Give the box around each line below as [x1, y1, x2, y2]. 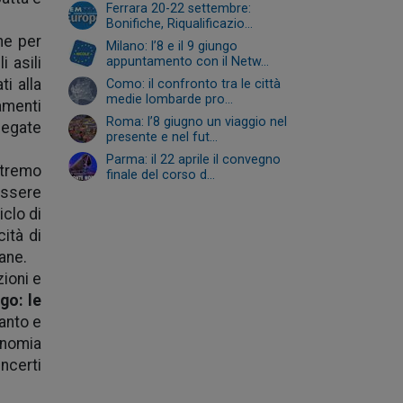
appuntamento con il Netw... [106, 54, 269, 69]
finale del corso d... [106, 167, 215, 183]
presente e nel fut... [106, 130, 218, 145]
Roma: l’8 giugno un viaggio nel [106, 114, 287, 130]
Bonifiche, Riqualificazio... [106, 16, 253, 31]
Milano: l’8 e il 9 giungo [106, 39, 237, 54]
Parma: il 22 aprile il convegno [106, 152, 281, 167]
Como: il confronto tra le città [106, 76, 281, 92]
